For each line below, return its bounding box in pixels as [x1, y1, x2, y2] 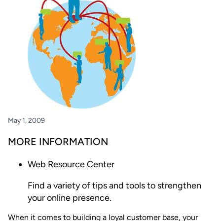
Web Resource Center [28, 158, 114, 170]
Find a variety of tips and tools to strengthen [28, 180, 201, 191]
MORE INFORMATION [8, 135, 108, 147]
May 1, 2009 [8, 116, 45, 125]
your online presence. [28, 192, 111, 203]
